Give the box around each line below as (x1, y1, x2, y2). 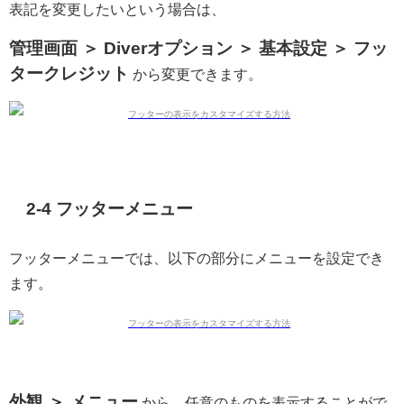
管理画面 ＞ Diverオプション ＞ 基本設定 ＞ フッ (9, 40, 388, 58)
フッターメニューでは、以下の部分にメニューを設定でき (9, 250, 384, 265)
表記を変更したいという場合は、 (9, 2, 225, 17)
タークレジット (9, 65, 129, 83)
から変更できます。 (129, 67, 262, 82)
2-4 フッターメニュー (26, 199, 194, 217)
